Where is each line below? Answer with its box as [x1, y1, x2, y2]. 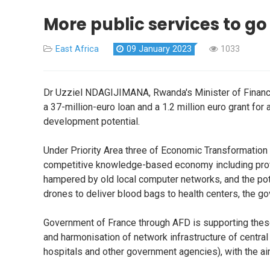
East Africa [55, 43, 99, 54]
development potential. [43, 115, 140, 127]
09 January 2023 [127, 43, 192, 54]
